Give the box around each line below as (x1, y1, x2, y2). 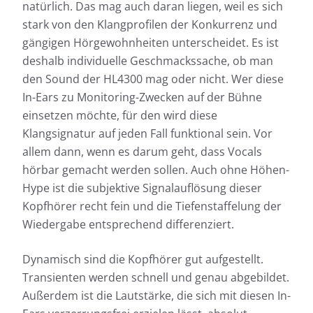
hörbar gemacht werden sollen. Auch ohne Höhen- (22, 162, 289, 178)
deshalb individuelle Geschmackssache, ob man (22, 53, 273, 69)
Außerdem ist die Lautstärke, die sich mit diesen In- (22, 288, 291, 304)
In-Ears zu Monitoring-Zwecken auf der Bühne (22, 89, 262, 105)
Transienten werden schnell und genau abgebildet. (22, 270, 289, 286)
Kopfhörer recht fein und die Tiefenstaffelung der (22, 198, 282, 214)
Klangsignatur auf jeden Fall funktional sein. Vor (22, 126, 272, 142)
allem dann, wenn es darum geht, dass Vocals (22, 144, 262, 160)
